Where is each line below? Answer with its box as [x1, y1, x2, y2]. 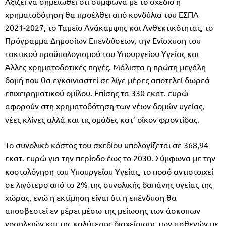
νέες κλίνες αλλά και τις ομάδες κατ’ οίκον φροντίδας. [5, 114, 199, 124]
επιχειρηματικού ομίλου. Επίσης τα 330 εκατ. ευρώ [5, 87, 188, 98]
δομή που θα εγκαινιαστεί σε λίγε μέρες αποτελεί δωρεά [5, 74, 210, 85]
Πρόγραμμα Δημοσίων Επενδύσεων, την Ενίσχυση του [5, 35, 201, 45]
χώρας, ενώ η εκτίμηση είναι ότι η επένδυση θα [5, 192, 177, 202]
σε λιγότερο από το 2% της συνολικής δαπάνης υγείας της [5, 179, 212, 189]
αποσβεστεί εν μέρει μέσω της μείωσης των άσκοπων [5, 205, 200, 215]
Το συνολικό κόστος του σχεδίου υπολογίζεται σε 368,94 [5, 139, 208, 150]
